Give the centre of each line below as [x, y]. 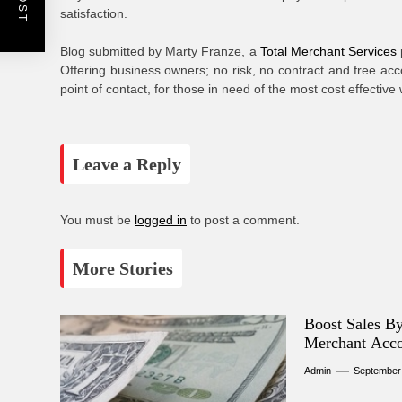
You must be [97, 220]
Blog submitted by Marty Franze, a [160, 51]
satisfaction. [94, 13]
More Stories [123, 268]
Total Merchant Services [328, 51]
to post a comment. [243, 220]
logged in [161, 220]
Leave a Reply [127, 164]
